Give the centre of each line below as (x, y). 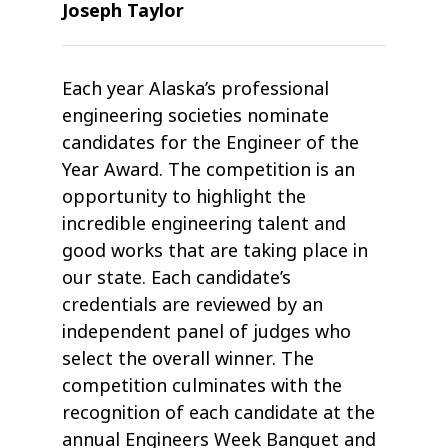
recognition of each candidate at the (219, 413)
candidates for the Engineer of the (211, 143)
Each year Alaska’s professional (196, 89)
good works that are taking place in (215, 251)
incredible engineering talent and (204, 224)
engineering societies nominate (196, 116)
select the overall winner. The (188, 359)
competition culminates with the (202, 386)
